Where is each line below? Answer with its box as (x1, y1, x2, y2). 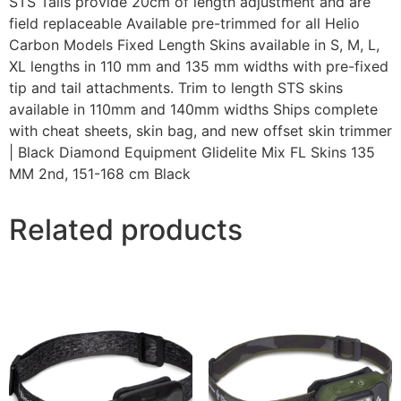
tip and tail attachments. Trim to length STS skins (9, 79, 343, 98)
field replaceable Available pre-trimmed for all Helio (9, 14, 360, 33)
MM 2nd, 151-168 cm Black (9, 165, 191, 183)
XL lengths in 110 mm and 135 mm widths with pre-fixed (9, 57, 388, 76)
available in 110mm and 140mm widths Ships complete (9, 100, 378, 119)
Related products (9, 212, 243, 248)
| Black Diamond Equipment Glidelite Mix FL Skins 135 (9, 143, 375, 162)
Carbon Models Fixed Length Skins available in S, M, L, (9, 36, 380, 55)
